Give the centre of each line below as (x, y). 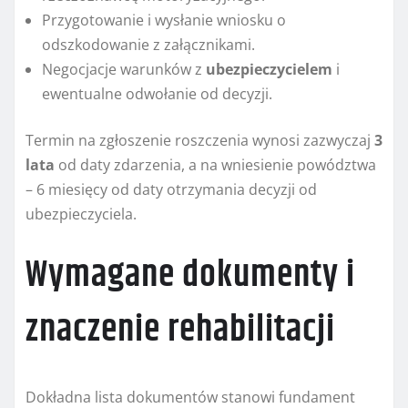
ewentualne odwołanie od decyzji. (157, 94)
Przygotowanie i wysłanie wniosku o (164, 20)
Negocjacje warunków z (124, 70)
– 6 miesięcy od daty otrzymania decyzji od (171, 190)
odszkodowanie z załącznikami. (148, 45)
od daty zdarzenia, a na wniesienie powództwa (215, 165)
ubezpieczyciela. (81, 214)
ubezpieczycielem (269, 70)
